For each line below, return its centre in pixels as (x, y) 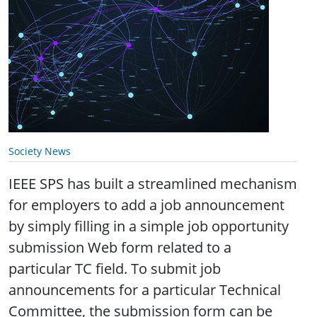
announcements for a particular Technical (145, 290)
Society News (40, 151)
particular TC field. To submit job (115, 269)
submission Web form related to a (120, 248)
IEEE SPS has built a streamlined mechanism (153, 184)
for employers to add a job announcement (146, 205)
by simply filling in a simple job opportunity (149, 226)
